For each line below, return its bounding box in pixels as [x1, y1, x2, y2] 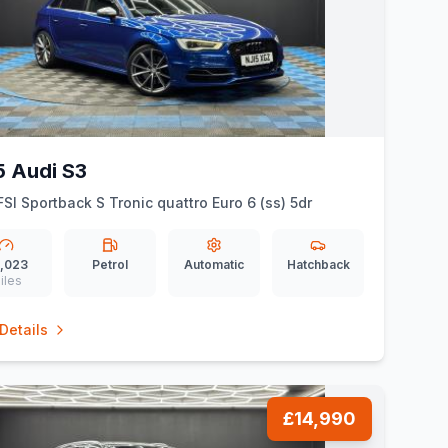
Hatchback [286, 257, 350, 272]
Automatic [184, 257, 244, 272]
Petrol [92, 257, 128, 272]
